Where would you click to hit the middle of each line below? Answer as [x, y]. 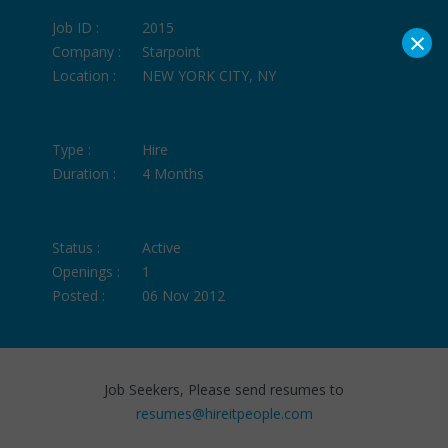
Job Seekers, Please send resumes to [224, 389]
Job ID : [76, 27]
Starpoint [172, 51]
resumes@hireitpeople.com [224, 413]
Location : [84, 75]
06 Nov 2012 [184, 295]
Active [162, 247]
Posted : [79, 295]
